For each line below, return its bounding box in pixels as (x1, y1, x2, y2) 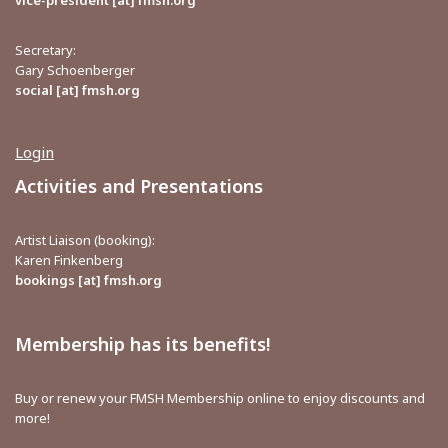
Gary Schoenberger (15, 61, 135, 80)
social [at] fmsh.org (15, 81, 140, 100)
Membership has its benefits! (15, 332, 270, 357)
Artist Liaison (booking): (15, 231, 155, 250)
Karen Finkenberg (15, 251, 123, 270)
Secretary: (15, 41, 76, 60)
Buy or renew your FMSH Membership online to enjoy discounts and (15, 389, 425, 408)
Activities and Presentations (15, 174, 263, 199)
